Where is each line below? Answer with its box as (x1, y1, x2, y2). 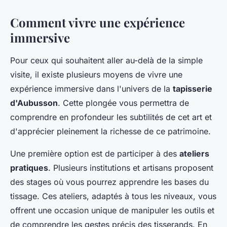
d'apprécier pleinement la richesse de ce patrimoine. (10, 126, 211, 137)
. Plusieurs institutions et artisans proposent (48, 163, 213, 173)
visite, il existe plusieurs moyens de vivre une (10, 69, 182, 80)
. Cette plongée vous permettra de (58, 98, 189, 108)
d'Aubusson (10, 98, 58, 108)
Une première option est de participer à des (10, 148, 179, 159)
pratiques (10, 163, 48, 173)
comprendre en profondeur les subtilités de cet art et (10, 112, 212, 123)
